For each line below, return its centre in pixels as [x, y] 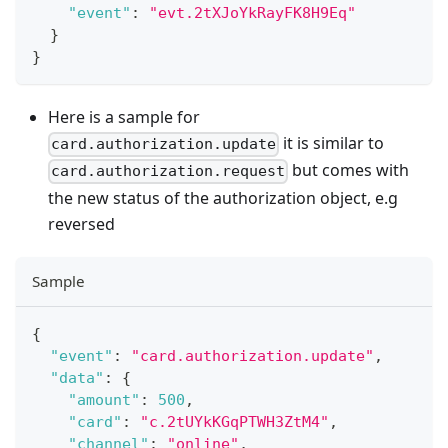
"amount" [104, 399]
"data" [77, 377]
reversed [81, 223]
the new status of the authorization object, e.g [223, 197]
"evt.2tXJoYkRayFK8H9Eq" [252, 13]
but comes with [349, 170]
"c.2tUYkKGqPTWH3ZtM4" [234, 421]
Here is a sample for [124, 117]
